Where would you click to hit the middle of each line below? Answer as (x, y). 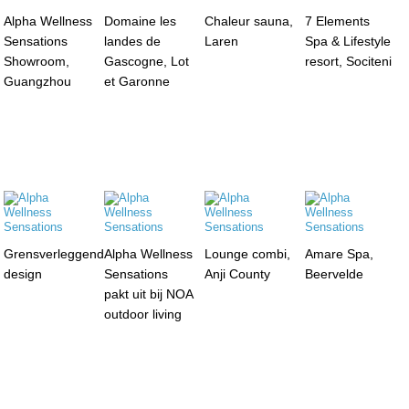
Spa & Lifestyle (347, 41)
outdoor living (143, 314)
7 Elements (337, 21)
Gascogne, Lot (147, 61)
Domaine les (141, 21)
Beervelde (334, 273)
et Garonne (137, 81)
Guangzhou (38, 81)
